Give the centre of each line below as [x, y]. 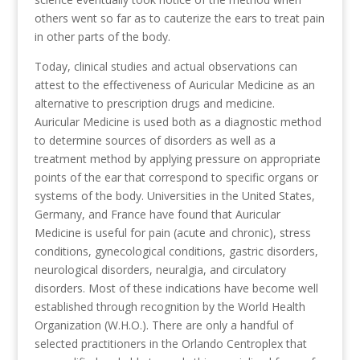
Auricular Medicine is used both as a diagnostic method [178, 122]
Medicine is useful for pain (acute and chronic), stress [172, 233]
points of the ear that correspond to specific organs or [176, 177]
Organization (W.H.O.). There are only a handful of [164, 325]
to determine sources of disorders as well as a [155, 140]
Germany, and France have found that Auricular [157, 214]
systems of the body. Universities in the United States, [174, 196]
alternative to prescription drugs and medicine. [156, 103]
